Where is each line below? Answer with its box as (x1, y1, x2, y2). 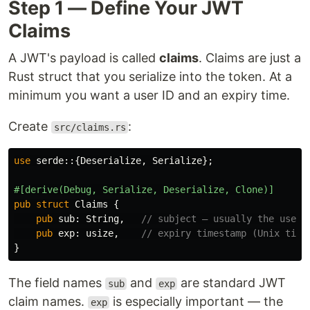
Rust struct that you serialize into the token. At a (8, 69, 292, 84)
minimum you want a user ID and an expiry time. (8, 88, 290, 102)
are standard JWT (177, 275, 286, 290)
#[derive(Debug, (14, 184, 97, 195)
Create (8, 119, 51, 134)
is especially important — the (109, 294, 284, 309)
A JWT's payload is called (8, 51, 159, 65)
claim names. (8, 294, 88, 309)
